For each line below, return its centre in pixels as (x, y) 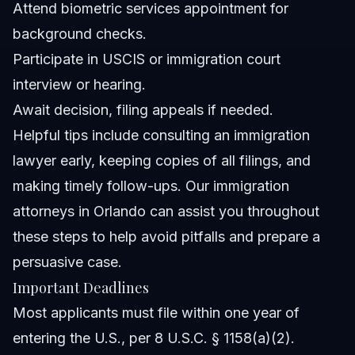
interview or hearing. (79, 84)
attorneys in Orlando (79, 211)
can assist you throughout (233, 211)
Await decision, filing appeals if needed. (143, 109)
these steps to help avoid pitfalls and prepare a (166, 236)
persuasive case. (67, 261)
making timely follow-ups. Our (113, 185)
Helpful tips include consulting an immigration (161, 135)
